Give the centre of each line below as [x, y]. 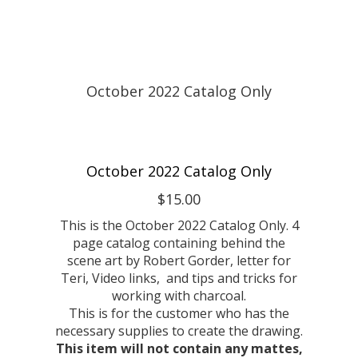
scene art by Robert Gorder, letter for [179, 260]
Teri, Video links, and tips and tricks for [179, 278]
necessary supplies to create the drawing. [179, 330]
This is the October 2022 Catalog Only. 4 [179, 225]
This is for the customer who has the [179, 313]
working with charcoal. [179, 295]
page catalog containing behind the [179, 243]
